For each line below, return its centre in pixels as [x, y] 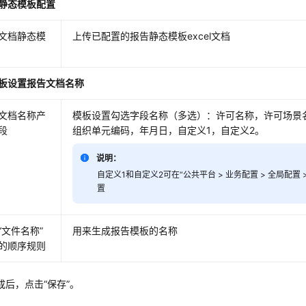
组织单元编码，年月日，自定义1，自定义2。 [169, 130]
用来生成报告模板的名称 [125, 231]
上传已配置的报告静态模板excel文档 [152, 36]
